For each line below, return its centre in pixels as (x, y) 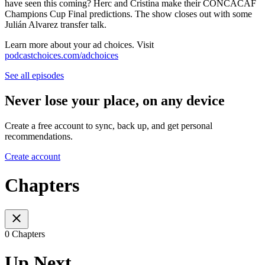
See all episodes (34, 76)
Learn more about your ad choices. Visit (79, 45)
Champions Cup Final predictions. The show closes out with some (128, 14)
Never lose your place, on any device (115, 101)
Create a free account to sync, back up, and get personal (109, 125)
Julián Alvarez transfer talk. (56, 25)
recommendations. (39, 136)
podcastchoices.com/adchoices (62, 56)
